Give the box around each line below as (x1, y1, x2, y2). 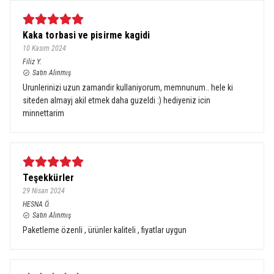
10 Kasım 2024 (23, 44, 66, 53)
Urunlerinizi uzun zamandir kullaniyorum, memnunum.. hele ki (23, 83, 233, 92)
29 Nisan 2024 (23, 187, 65, 195)
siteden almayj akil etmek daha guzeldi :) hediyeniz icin (23, 95, 210, 105)
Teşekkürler (23, 172, 74, 183)
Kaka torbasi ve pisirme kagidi (23, 29, 150, 41)
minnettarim (23, 108, 64, 118)
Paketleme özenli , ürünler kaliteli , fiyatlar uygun (23, 225, 187, 235)
